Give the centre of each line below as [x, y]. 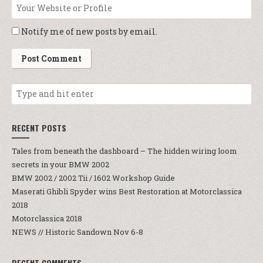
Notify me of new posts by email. [89, 31]
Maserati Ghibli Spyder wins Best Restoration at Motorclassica [127, 191]
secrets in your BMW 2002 [60, 164]
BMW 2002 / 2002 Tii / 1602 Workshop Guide [93, 178]
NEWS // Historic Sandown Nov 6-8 [77, 232]
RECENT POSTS [39, 127]
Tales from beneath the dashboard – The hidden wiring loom [124, 151]
